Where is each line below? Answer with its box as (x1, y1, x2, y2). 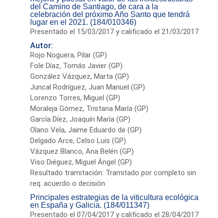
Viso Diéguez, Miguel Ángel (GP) (30, 157, 132, 166)
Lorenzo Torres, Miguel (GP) (30, 93, 121, 102)
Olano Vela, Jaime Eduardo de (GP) (30, 125, 142, 134)
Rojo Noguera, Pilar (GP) (30, 50, 108, 59)
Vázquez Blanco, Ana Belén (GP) (30, 146, 134, 156)
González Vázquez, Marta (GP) (30, 72, 129, 81)
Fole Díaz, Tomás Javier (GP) (30, 61, 123, 70)
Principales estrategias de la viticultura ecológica (30, 193, 199, 201)
